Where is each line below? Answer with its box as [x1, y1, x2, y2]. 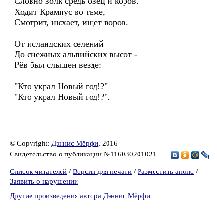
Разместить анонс [138, 168, 194, 175]
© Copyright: [10, 139, 51, 147]
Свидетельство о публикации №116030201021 [10, 150, 158, 158]
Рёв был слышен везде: [15, 60, 101, 70]
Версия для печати [73, 168, 132, 175]
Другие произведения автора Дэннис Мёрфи [10, 192, 150, 200]
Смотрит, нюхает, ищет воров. [15, 17, 128, 27]
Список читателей [10, 168, 67, 175]
